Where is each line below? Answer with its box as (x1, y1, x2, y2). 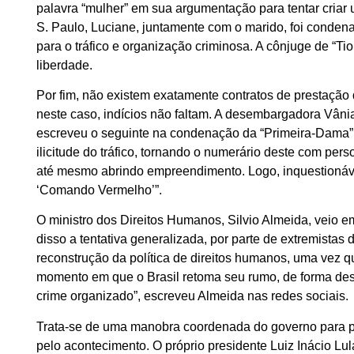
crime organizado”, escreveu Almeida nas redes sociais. (36, 289, 349, 303)
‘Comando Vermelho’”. (36, 183, 163, 197)
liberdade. (36, 58, 93, 72)
